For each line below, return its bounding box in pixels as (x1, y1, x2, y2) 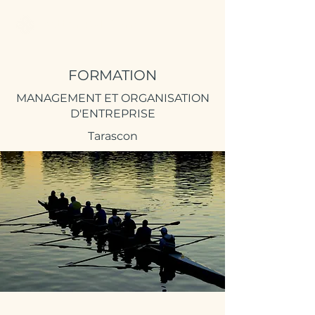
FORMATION (68, 67, 157, 84)
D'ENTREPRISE (70, 107, 155, 120)
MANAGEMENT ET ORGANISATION (15, 91, 210, 105)
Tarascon (87, 129, 138, 143)
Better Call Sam (41, 18, 137, 31)
